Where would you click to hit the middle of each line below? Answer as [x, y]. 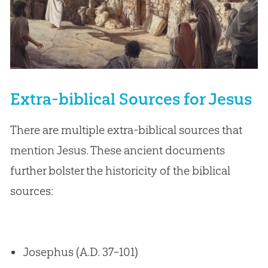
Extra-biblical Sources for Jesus [131, 99]
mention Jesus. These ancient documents [117, 150]
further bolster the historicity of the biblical [120, 171]
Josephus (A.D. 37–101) [80, 252]
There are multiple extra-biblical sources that [126, 130]
